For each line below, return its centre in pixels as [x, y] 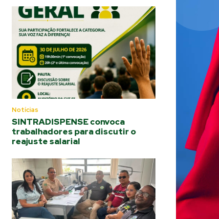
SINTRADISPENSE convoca [68, 121]
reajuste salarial [46, 141]
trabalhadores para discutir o [74, 131]
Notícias [25, 109]
